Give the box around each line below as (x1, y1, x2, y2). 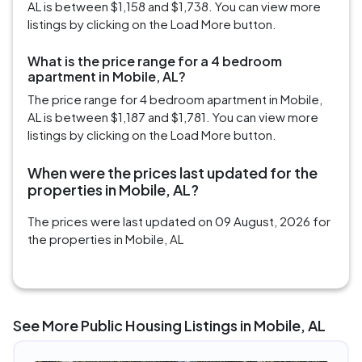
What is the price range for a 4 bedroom (27, 53, 282, 70)
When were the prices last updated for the (27, 163, 318, 183)
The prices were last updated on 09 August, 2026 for (27, 213, 330, 229)
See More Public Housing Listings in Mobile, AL (13, 316, 326, 335)
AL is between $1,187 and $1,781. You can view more (27, 109, 318, 125)
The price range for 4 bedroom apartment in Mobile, (27, 91, 322, 107)
